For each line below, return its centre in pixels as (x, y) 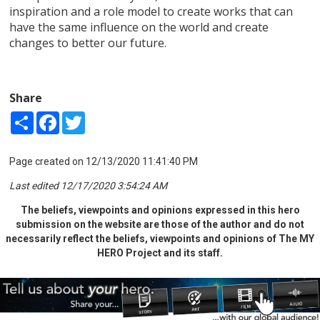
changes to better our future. (88, 42)
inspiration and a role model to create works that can (151, 11)
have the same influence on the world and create (139, 27)
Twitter (102, 117)
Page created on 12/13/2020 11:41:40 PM (104, 161)
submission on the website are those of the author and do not (160, 224)
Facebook (81, 117)
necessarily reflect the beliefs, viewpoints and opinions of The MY (160, 238)
